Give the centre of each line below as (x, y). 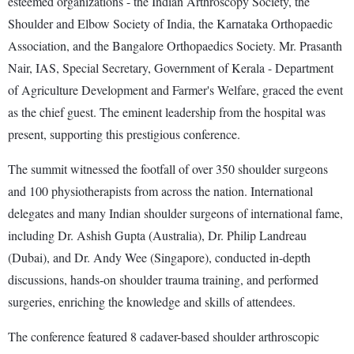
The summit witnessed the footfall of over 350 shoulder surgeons (168, 168)
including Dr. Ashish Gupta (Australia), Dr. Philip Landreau (157, 235)
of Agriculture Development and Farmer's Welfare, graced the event (175, 89)
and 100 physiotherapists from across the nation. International (160, 190)
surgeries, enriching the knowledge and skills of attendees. (152, 301)
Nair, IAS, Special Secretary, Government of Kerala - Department (171, 67)
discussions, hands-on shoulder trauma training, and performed (163, 279)
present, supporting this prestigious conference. (124, 134)
